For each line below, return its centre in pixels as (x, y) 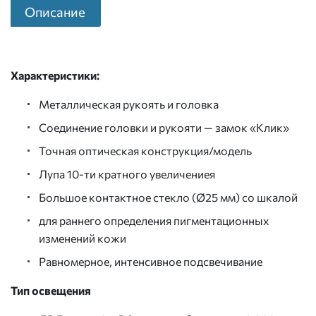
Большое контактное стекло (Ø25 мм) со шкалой (168, 197)
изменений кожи (83, 238)
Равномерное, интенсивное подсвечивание (151, 261)
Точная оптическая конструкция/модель (145, 150)
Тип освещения (51, 290)
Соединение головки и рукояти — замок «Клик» (164, 127)
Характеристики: (55, 75)
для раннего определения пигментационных (154, 220)
